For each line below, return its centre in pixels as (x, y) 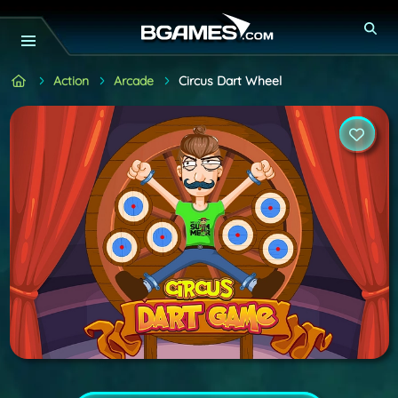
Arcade (133, 80)
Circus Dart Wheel (230, 80)
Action (71, 80)
